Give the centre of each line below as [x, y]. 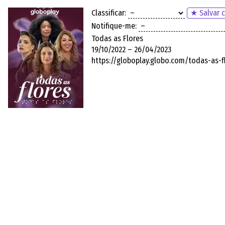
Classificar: [109, 13]
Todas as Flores [117, 38]
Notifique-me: [114, 26]
